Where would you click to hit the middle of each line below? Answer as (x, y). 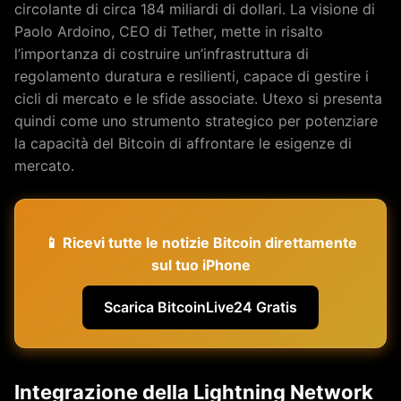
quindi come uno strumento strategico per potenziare (196, 121)
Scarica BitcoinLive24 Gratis (200, 307)
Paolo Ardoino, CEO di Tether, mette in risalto (169, 31)
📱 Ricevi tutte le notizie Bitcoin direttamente (200, 243)
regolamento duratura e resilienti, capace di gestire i (192, 76)
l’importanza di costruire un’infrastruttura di (162, 54)
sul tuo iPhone (200, 265)
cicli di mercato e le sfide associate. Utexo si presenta (198, 98)
